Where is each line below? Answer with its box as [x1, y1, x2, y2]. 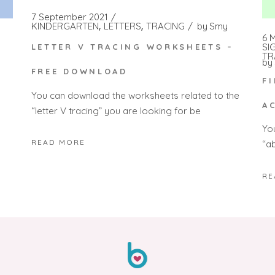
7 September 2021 [31, 10, 108, 23]
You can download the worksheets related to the [31, 89, 239, 101]
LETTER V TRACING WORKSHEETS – [31, 42, 234, 52]
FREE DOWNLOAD [31, 66, 128, 77]
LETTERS [103, 20, 141, 32]
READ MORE [31, 137, 85, 147]
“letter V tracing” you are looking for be [31, 104, 201, 117]
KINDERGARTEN [31, 20, 99, 32]
